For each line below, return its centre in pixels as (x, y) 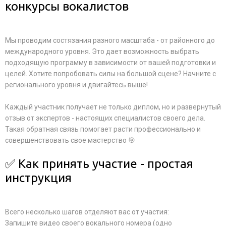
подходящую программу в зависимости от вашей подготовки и (110, 63)
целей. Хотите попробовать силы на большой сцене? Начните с (110, 74)
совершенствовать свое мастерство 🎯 (70, 140)
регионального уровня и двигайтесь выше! (76, 85)
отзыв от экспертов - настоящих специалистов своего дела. (105, 118)
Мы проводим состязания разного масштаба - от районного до (110, 40)
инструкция (38, 178)
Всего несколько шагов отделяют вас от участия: (87, 212)
